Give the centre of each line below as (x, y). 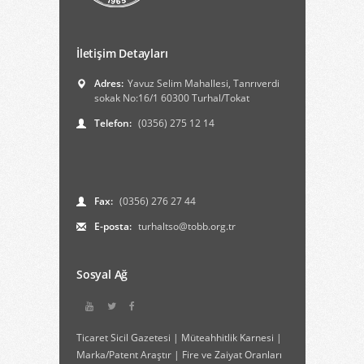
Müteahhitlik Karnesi (227, 338)
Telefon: (113, 123)
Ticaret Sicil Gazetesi (123, 338)
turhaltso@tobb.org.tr (186, 226)
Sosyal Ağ (102, 274)
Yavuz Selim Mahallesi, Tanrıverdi (204, 83)
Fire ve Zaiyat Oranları (232, 355)
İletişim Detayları (122, 53)
